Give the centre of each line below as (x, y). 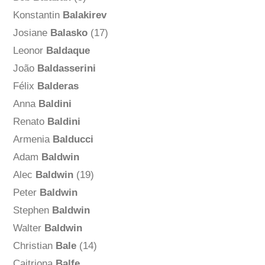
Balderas (58, 86)
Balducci (73, 140)
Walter (28, 228)
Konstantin (38, 15)
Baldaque (68, 51)
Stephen (32, 211)
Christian (34, 246)
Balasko (69, 33)
